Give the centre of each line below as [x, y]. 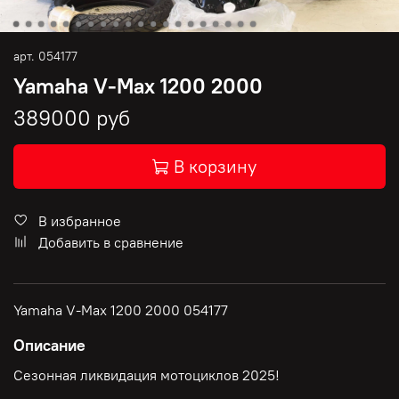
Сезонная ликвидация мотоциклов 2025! [147, 375]
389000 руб [72, 118]
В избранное [80, 221]
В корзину [215, 167]
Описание [49, 346]
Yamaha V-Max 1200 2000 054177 [121, 310]
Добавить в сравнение [111, 243]
